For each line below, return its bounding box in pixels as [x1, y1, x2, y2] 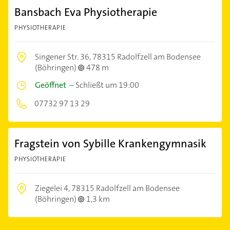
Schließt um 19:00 [75, 79, 139, 90]
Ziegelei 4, [35, 182, 71, 194]
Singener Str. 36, [35, 51, 92, 62]
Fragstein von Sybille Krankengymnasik [14, 136, 206, 151]
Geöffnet [35, 79, 66, 90]
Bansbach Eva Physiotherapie [14, 4, 157, 20]
